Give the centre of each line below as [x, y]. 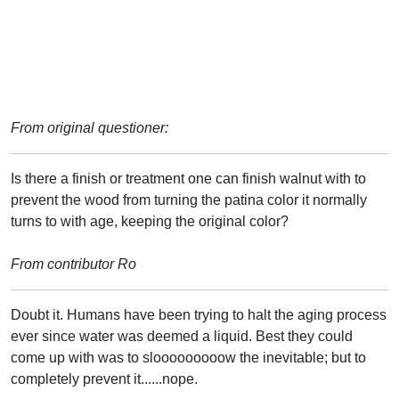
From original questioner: [90, 127]
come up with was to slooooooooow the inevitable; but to [188, 357]
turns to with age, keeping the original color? [150, 221]
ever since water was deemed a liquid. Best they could [182, 336]
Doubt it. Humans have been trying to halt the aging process [199, 314]
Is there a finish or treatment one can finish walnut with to [188, 178]
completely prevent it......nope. [104, 379]
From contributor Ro [73, 264]
